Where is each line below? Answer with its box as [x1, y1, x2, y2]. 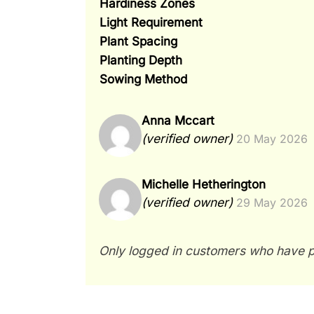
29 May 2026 [235, 196, 308, 210]
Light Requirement [99, 14, 203, 29]
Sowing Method [99, 71, 187, 86]
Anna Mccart [141, 113, 214, 128]
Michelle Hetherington [141, 177, 266, 192]
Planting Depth [99, 52, 182, 67]
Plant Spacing [99, 33, 177, 48]
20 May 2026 [235, 132, 308, 146]
